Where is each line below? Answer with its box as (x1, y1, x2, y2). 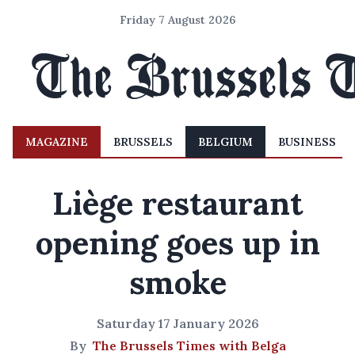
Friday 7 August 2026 (120, 13, 235, 27)
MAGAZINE (25, 135, 88, 149)
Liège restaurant (52, 183, 303, 223)
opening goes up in (35, 223, 320, 263)
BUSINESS (278, 135, 336, 149)
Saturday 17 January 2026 (96, 315, 259, 331)
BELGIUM (198, 135, 253, 149)
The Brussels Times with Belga (92, 338, 286, 353)
